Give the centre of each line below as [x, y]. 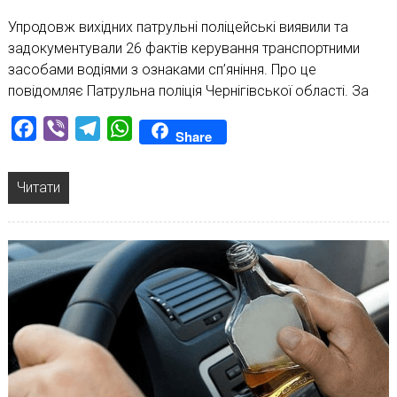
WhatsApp [163, 128]
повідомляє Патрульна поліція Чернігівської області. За [188, 90]
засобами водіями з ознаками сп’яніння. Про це [162, 69]
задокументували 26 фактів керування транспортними [183, 48]
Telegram [129, 128]
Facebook [68, 128]
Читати [38, 187]
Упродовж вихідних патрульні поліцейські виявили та [178, 27]
